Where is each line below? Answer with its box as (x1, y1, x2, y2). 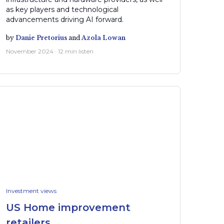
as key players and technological (5, 5, 118, 14)
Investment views (5, 186, 56, 194)
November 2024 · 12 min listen (5, 47, 93, 55)
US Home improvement (5, 201, 130, 213)
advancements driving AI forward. (5, 15, 123, 24)
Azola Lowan (81, 34, 125, 42)
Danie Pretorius (15, 34, 67, 42)
